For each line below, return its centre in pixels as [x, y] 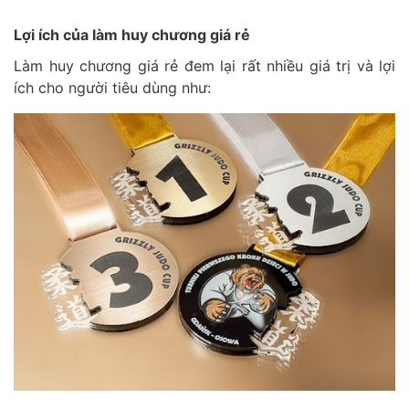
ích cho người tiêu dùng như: [112, 87]
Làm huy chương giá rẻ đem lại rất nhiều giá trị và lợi [204, 65]
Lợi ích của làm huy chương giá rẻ [132, 34]
